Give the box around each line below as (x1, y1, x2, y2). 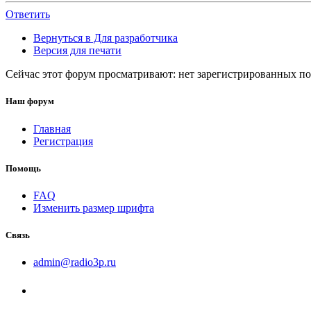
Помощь (6, 162, 41, 174)
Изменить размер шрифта (33, 202, 154, 214)
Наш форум (6, 96, 54, 107)
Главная (33, 122, 71, 135)
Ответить (6, 8, 50, 21)
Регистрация (33, 135, 93, 147)
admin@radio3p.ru (33, 256, 116, 269)
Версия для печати (33, 44, 121, 57)
